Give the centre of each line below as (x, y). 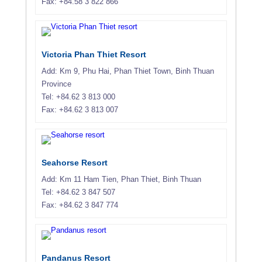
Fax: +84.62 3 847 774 (80, 205)
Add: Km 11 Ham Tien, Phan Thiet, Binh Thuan (121, 179)
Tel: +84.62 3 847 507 (78, 192)
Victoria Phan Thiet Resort (94, 54)
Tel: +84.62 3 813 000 (78, 96)
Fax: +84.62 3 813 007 (80, 109)
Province (56, 84)
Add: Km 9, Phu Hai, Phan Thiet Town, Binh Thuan (128, 71)
